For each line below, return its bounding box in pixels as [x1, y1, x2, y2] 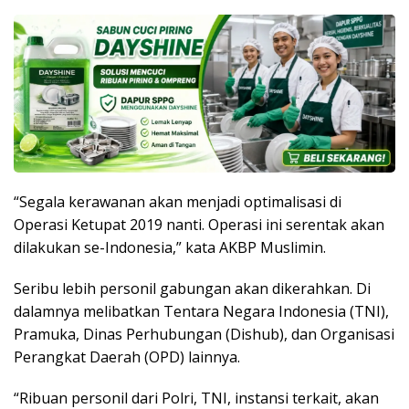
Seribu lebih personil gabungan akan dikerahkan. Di [14, 278, 371, 299]
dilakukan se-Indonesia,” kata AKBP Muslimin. [14, 236, 326, 257]
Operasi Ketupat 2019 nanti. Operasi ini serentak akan [14, 214, 384, 235]
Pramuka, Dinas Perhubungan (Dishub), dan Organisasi [14, 323, 394, 344]
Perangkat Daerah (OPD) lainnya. [14, 346, 240, 367]
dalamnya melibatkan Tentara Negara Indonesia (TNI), [14, 300, 389, 321]
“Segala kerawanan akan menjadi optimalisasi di [14, 191, 341, 212]
